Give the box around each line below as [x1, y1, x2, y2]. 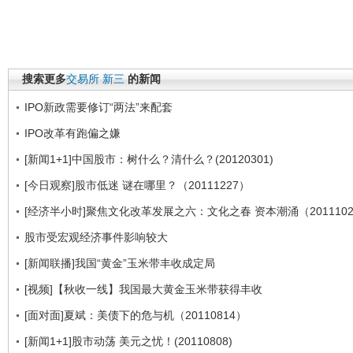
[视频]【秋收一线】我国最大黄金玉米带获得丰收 [24, 282, 262, 295]
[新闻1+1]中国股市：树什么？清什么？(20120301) [24, 152, 273, 165]
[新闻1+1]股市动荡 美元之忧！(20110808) [24, 334, 232, 347]
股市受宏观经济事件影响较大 [24, 230, 168, 243]
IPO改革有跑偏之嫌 [24, 126, 121, 139]
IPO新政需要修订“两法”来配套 [24, 100, 173, 113]
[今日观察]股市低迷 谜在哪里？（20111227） [24, 178, 250, 191]
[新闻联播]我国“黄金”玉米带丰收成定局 [24, 256, 215, 269]
